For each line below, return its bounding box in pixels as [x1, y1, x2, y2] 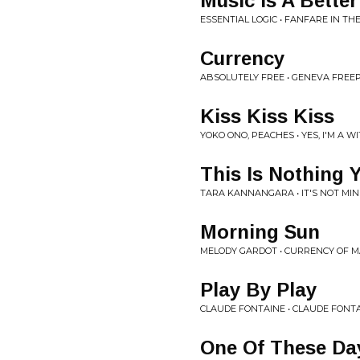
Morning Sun [200, 221, 320, 243]
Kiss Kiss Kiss [200, 105, 334, 127]
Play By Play [200, 279, 317, 301]
